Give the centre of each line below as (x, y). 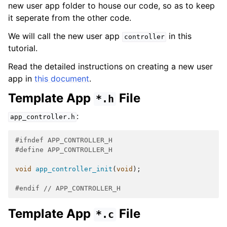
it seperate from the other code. (70, 18)
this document (62, 79)
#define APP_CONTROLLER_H (64, 150)
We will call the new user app (65, 36)
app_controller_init (74, 169)
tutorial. (23, 48)
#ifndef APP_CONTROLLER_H (64, 140)
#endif (29, 188)
